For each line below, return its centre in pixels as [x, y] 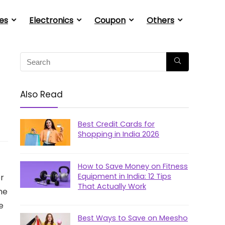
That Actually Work [112, 186]
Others [160, 20]
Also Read [41, 94]
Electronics [51, 20]
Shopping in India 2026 [119, 134]
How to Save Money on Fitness [133, 166]
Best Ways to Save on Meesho [133, 218]
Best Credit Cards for [116, 124]
